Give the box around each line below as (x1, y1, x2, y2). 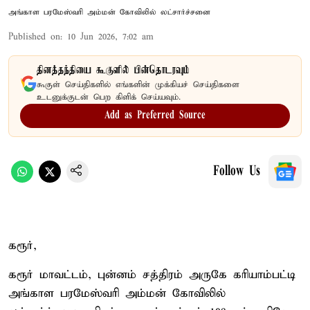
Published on (8, 30, 60, 43)
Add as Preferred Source (104, 109, 206, 121)
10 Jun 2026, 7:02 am (67, 30, 154, 43)
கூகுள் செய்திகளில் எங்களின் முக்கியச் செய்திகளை (37, 79, 239, 90)
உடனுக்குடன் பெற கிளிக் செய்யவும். (37, 91, 181, 102)
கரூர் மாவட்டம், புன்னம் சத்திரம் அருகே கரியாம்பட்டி (8, 267, 295, 282)
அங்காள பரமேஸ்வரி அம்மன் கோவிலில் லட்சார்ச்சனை (8, 7, 210, 17)
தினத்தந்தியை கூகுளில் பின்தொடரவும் (37, 64, 190, 77)
